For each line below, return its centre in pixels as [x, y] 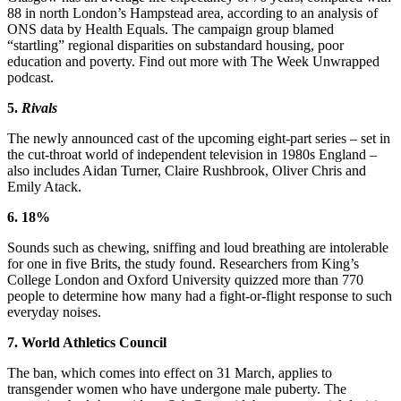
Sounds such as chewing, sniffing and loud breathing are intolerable [198, 247]
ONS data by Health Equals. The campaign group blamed [171, 29]
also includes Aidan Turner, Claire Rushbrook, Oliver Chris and [187, 170]
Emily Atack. [44, 186]
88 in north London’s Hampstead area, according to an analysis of [192, 13]
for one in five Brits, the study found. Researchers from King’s [183, 263]
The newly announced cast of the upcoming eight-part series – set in [199, 138]
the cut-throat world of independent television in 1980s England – [192, 154]
